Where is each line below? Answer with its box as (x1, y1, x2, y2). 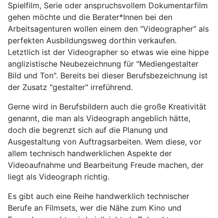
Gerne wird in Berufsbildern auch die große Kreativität (8, 101, 206, 111)
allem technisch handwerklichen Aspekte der (8, 148, 172, 158)
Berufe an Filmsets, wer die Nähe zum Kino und (8, 202, 182, 213)
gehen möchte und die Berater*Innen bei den (8, 12, 172, 22)
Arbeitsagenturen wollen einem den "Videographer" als (8, 23, 209, 34)
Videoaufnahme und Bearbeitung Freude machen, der (8, 160, 203, 170)
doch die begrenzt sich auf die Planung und (8, 125, 168, 135)
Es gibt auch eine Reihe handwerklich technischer (8, 191, 189, 201)
